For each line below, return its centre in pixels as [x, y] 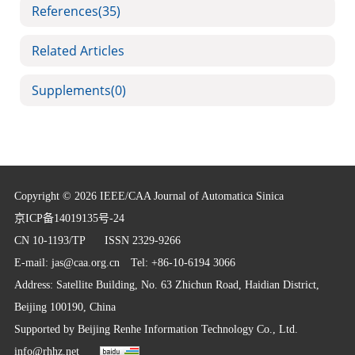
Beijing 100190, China [65, 307]
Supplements [71, 90]
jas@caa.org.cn [85, 263]
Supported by [46, 329]
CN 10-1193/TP [59, 240]
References [65, 11]
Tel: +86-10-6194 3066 [177, 263]
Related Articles [78, 51]
